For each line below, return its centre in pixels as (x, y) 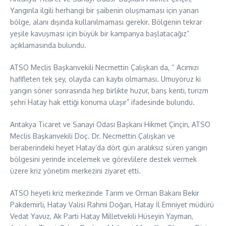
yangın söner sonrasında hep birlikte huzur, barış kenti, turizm (109, 91)
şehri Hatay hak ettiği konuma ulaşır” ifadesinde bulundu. (102, 102)
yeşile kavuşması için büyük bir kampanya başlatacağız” (100, 34)
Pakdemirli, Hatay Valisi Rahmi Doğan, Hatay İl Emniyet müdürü (112, 205)
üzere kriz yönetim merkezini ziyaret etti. (75, 171)
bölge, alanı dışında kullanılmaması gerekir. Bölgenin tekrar (106, 22)
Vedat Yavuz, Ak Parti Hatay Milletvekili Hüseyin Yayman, (102, 216)
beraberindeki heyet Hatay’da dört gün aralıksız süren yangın (109, 148)
